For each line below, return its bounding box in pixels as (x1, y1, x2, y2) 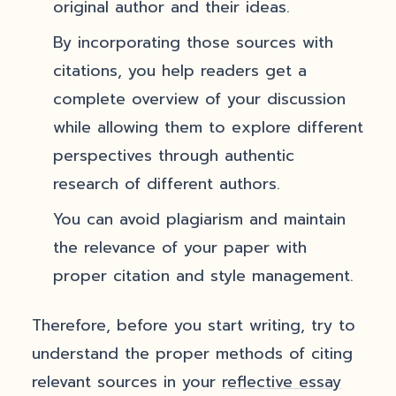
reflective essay (222, 370, 341, 393)
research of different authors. (53, 172, 280, 195)
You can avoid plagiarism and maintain (53, 208, 346, 231)
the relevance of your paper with (53, 236, 307, 259)
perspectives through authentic (53, 144, 294, 167)
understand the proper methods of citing (32, 342, 353, 365)
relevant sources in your (32, 370, 222, 393)
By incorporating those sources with (53, 31, 333, 54)
